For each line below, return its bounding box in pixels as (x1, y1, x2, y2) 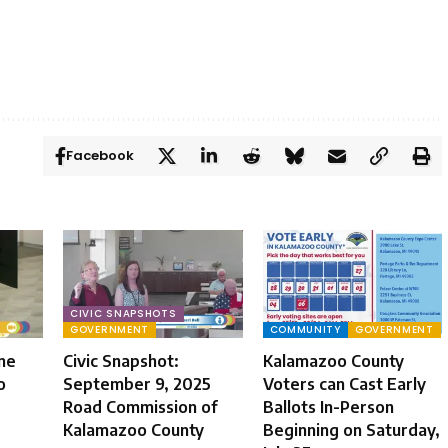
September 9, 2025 (63, 374, 211, 395)
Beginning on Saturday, (262, 420, 440, 441)
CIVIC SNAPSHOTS (70, 306, 177, 322)
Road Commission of (63, 397, 218, 418)
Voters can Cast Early (262, 374, 426, 395)
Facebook (66, 146, 134, 166)
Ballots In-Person (262, 397, 394, 418)
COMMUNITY (269, 322, 341, 338)
